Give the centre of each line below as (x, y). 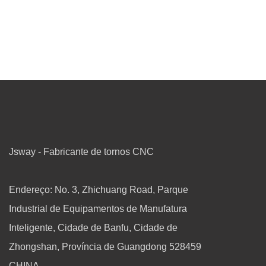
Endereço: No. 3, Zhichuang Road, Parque (99, 189)
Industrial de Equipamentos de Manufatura (98, 208)
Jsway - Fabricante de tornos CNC (81, 151)
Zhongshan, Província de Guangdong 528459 (105, 246)
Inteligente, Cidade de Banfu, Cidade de (93, 227)
